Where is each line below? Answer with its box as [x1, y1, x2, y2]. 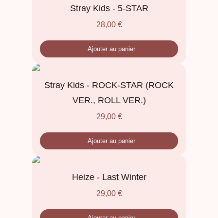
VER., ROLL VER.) [72, 95, 146, 106]
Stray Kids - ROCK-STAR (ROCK [44, 80, 174, 91]
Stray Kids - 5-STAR [70, 3, 148, 14]
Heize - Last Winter [72, 172, 146, 182]
